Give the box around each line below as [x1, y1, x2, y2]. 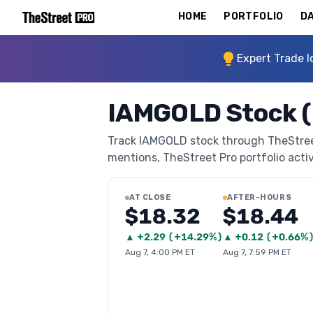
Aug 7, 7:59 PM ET [223, 247, 291, 257]
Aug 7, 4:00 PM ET [125, 247, 195, 257]
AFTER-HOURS [227, 193, 292, 202]
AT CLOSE [129, 193, 171, 202]
